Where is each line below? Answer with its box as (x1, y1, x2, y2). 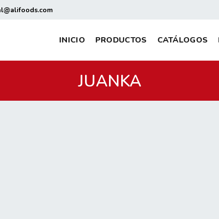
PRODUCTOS (95, 35, 147, 45)
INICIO (59, 35, 85, 45)
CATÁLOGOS (157, 35, 208, 45)
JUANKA (78, 70, 141, 92)
